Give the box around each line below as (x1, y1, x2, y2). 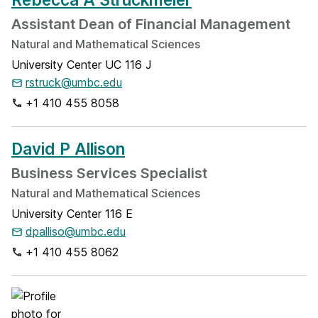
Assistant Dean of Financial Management (11, 16, 290, 33)
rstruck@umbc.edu (26, 75, 122, 89)
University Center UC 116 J (11, 57, 152, 72)
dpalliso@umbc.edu (26, 224, 126, 238)
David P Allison (11, 139, 125, 158)
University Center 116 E (11, 207, 133, 221)
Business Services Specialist (11, 165, 207, 182)
